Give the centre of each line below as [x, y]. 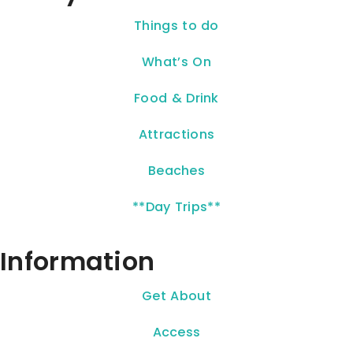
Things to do [176, 26]
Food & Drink [176, 98]
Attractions [176, 135]
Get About [176, 296]
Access [176, 333]
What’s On [176, 62]
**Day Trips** [176, 207]
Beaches [176, 171]
